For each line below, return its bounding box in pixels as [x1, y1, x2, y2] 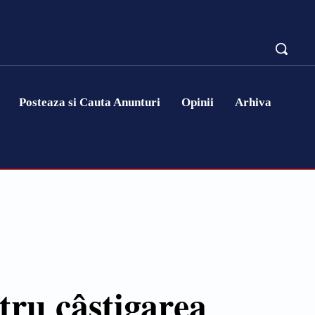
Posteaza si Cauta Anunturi [19, 96, 161, 109]
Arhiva [235, 96, 272, 109]
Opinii [181, 96, 214, 109]
